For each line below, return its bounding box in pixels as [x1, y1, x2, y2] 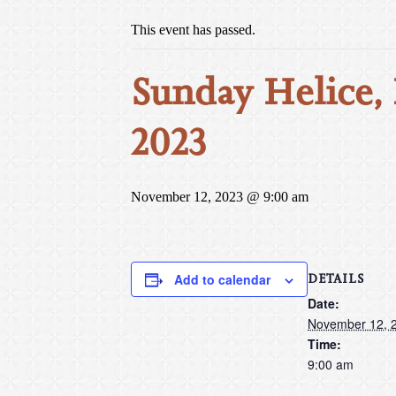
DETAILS [308, 270, 364, 287]
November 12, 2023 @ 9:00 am [131, 189, 308, 204]
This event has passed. [131, 22, 255, 37]
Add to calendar [174, 270, 270, 288]
